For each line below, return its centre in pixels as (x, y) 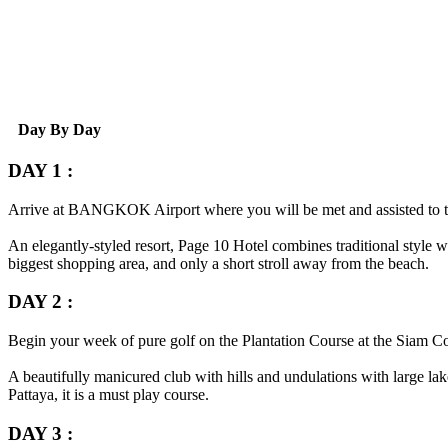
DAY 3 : (40, 433)
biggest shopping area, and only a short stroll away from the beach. (218, 263)
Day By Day (59, 129)
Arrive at (38, 209)
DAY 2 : (40, 302)
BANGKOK (109, 209)
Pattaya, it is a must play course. (108, 395)
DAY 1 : (40, 170)
